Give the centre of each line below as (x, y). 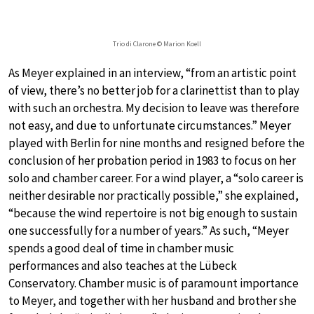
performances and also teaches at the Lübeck (123, 266)
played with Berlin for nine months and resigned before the (157, 143)
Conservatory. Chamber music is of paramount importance (153, 284)
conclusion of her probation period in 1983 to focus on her (152, 161)
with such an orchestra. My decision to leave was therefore (154, 108)
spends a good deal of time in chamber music (121, 248)
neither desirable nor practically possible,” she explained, (153, 196)
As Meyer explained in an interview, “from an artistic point (152, 73)
